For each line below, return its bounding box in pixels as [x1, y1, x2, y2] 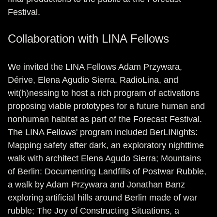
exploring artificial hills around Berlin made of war [8, 193, 197, 202]
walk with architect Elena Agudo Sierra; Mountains [8, 154, 201, 163]
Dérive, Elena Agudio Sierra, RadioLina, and [8, 75, 178, 85]
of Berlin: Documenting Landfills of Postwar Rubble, [8, 167, 206, 176]
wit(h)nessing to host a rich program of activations [8, 88, 200, 98]
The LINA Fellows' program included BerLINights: [8, 127, 198, 137]
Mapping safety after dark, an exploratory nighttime [8, 140, 204, 150]
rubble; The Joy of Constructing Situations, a [8, 206, 179, 216]
